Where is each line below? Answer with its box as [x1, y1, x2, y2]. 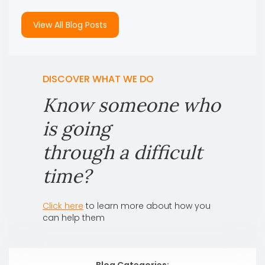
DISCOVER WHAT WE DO [43, 72, 154, 86]
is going [43, 116, 111, 141]
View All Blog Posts [33, 18, 107, 31]
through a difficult [43, 140, 202, 164]
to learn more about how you [83, 199, 211, 212]
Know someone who [43, 92, 221, 117]
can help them [43, 211, 105, 224]
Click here [43, 199, 83, 212]
